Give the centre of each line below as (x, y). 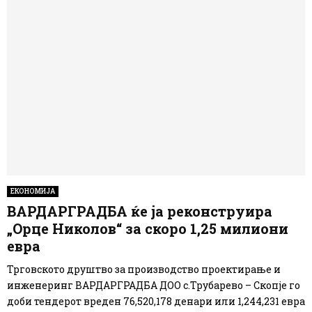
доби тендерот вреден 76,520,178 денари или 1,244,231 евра (156, 301)
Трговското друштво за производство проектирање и (144, 269)
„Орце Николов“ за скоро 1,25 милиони (148, 228)
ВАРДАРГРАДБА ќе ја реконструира (140, 211)
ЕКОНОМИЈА (33, 191)
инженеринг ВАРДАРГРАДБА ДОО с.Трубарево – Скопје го (154, 285)
